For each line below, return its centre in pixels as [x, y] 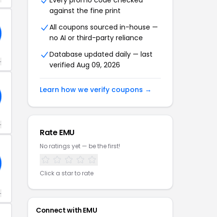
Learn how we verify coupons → [96, 90]
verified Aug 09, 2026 [85, 65]
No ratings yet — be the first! [80, 146]
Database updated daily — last [101, 54]
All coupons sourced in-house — [104, 27]
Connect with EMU [67, 210]
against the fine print [85, 11]
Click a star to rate [67, 173]
